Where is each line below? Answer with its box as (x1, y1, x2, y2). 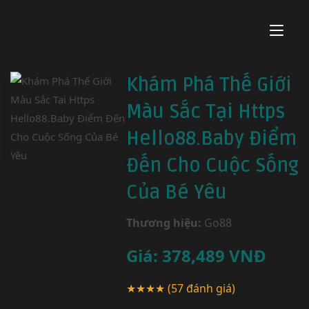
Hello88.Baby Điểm (126, 127, 297, 150)
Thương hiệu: (126, 215, 201, 230)
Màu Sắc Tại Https (126, 100, 285, 123)
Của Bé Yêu (126, 181, 227, 204)
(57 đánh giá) (168, 281, 235, 296)
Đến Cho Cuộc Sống (126, 154, 299, 177)
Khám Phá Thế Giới (126, 73, 292, 97)
